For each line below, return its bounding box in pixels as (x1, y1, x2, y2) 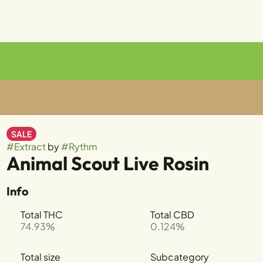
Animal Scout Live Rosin (6, 151, 209, 175)
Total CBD (150, 208, 194, 221)
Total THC (20, 208, 63, 221)
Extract (14, 140, 46, 153)
